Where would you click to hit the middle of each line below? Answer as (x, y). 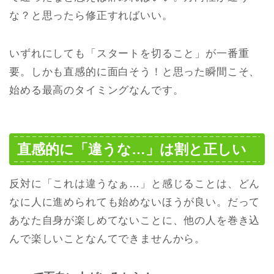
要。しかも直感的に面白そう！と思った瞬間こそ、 (135, 72)
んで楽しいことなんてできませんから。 (108, 239)
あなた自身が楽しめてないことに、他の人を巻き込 (135, 220)
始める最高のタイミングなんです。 (97, 91)
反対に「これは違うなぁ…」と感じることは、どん (135, 183)
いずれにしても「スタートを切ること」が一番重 (129, 54)
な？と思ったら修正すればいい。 (91, 16)
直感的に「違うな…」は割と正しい (132, 149)
